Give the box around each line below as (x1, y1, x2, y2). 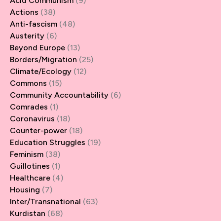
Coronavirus (10, 113, 55, 123)
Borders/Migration (10, 54, 77, 64)
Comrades (10, 102, 48, 111)
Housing (10, 184, 40, 194)
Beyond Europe (10, 42, 65, 52)
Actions (10, 7, 38, 17)
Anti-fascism (10, 19, 57, 29)
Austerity (10, 31, 44, 40)
